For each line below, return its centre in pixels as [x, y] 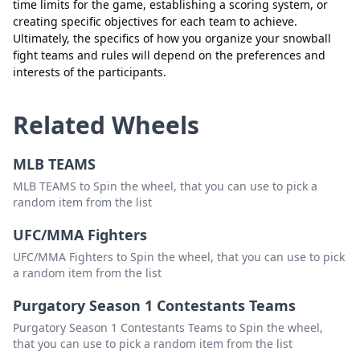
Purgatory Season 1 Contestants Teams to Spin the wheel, [168, 328]
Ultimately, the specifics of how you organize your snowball [172, 39]
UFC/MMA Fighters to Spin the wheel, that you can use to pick [179, 257]
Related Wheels [106, 125]
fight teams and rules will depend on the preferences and [169, 55]
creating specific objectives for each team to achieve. [155, 22]
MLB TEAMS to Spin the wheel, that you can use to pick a [165, 186]
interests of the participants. [90, 72]
